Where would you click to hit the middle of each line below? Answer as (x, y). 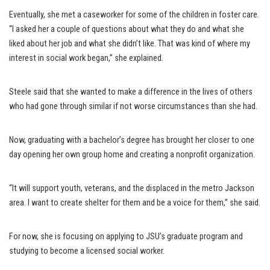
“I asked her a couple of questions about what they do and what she (127, 30)
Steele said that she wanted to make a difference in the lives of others (131, 92)
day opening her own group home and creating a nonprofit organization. (132, 155)
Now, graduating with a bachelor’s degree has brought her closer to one (132, 140)
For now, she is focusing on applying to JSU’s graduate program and (126, 237)
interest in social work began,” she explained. (86, 58)
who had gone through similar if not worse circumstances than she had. (133, 107)
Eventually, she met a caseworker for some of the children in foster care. (134, 15)
